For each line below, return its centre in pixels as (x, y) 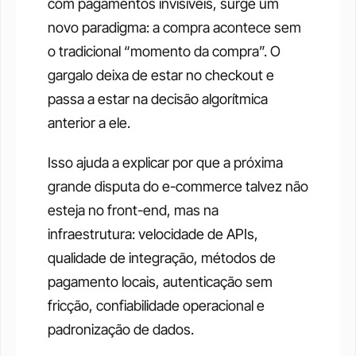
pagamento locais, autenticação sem (160, 282)
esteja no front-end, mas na (133, 211)
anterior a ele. (89, 123)
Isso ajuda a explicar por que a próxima (165, 163)
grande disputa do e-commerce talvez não (178, 187)
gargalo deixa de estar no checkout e (161, 75)
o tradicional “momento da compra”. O (164, 52)
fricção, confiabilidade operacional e (156, 306)
